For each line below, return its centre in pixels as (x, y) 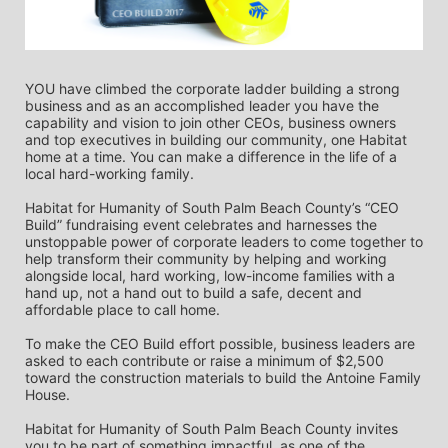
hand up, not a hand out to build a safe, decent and (193, 292)
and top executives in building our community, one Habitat (216, 139)
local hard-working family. (109, 173)
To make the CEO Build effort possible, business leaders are (220, 343)
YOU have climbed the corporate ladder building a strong (212, 88)
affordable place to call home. (122, 309)
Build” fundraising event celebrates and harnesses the (201, 224)
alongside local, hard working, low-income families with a (210, 275)
